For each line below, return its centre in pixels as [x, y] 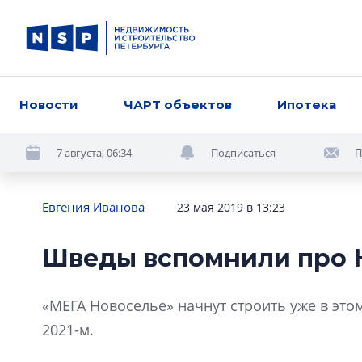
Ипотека [307, 105]
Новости [49, 105]
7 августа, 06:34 [94, 152]
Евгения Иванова [93, 207]
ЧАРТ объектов [178, 105]
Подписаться [243, 152]
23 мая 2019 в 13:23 [231, 207]
